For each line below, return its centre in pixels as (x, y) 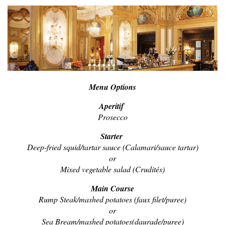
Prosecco (113, 117)
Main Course (113, 189)
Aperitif (113, 106)
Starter (111, 136)
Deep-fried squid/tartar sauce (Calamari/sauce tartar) (113, 147)
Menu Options (113, 87)
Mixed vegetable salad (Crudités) (113, 169)
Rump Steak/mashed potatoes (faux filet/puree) (113, 199)
